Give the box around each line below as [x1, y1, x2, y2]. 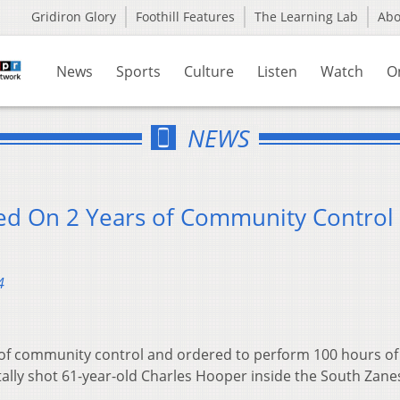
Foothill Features [136, 8, 235, 25]
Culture [184, 62, 234, 81]
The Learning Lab [254, 8, 358, 25]
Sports [116, 62, 161, 81]
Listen [257, 62, 297, 81]
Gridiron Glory [31, 8, 116, 25]
